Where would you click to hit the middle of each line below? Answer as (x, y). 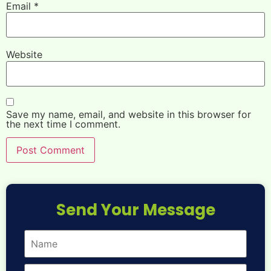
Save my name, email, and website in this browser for (129, 114)
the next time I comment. (63, 124)
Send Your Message (135, 210)
